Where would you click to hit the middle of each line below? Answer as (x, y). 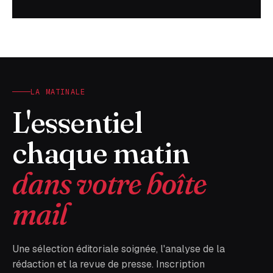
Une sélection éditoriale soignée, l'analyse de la (119, 249)
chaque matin (101, 152)
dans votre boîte (109, 183)
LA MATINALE (58, 92)
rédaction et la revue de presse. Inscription (108, 264)
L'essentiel (77, 122)
